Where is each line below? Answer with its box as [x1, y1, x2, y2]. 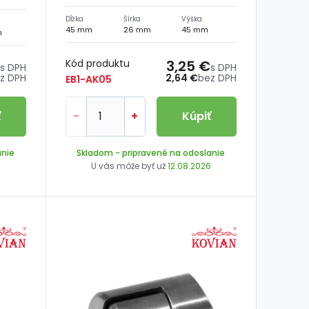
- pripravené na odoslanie [113, 147, 226, 159]
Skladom [77, 147, 114, 159]
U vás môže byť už [90, 160, 168, 172]
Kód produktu [65, 57, 130, 71]
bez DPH [197, 71, 237, 86]
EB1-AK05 [65, 72, 112, 87]
